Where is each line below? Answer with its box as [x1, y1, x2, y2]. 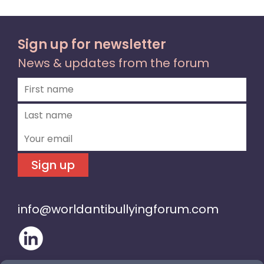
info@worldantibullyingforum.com [18, 200, 219, 217]
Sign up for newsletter [18, 35, 166, 54]
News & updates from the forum [18, 54, 209, 71]
